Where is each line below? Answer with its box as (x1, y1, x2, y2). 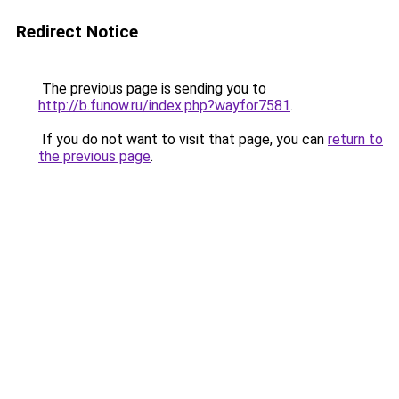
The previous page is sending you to (38, 80, 266, 97)
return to (328, 131, 383, 148)
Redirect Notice (16, 21, 138, 42)
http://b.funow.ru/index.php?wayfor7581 (38, 97, 290, 114)
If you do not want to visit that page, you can (38, 131, 328, 148)
